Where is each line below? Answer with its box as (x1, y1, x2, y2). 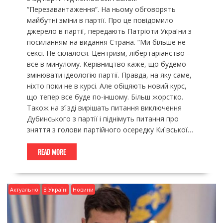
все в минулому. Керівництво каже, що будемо (26, 59, 186, 69)
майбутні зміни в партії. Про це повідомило (26, 15, 173, 25)
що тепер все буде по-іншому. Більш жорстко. (26, 92, 183, 102)
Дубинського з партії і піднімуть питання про (26, 113, 179, 123)
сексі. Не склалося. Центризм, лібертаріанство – (26, 48, 191, 58)
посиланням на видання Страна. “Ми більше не (26, 37, 186, 47)
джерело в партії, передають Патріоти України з (26, 26, 192, 36)
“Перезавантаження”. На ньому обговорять (26, 4, 176, 14)
